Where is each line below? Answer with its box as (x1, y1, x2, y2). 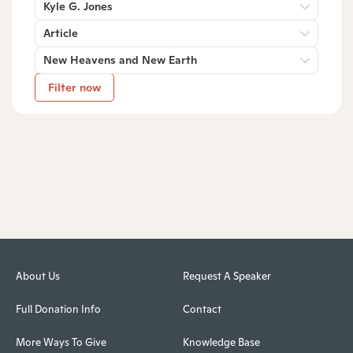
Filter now (48, 80, 101, 95)
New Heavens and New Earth (43, 52, 197, 67)
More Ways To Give (16, 336, 106, 350)
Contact (182, 303, 221, 317)
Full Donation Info (16, 303, 101, 317)
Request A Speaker (182, 269, 271, 284)
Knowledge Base (182, 336, 260, 350)
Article (43, 25, 78, 40)
